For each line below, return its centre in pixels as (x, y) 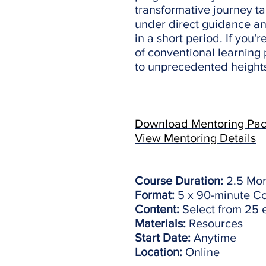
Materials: (160, 223)
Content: (159, 209)
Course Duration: (179, 180)
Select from (212, 209)
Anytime (213, 237)
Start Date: (163, 237)
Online (201, 251)
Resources (214, 223)
